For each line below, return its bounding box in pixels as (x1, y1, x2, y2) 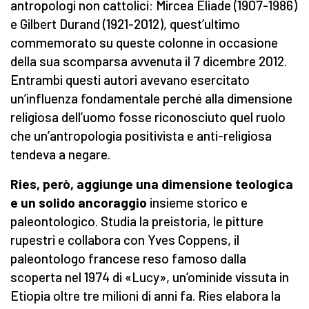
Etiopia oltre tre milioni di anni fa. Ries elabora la (10, 288, 281, 304)
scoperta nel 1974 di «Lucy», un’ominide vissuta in (10, 269, 289, 286)
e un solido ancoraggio (10, 195, 147, 211)
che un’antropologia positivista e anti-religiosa (10, 128, 272, 144)
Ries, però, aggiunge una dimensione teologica (10, 176, 293, 192)
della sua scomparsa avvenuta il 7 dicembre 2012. (10, 53, 287, 70)
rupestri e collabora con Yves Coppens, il (10, 232, 239, 248)
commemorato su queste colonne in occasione (10, 34, 278, 51)
